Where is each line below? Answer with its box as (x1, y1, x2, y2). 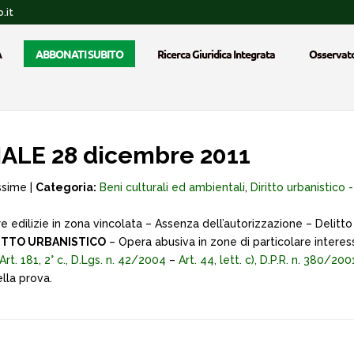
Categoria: (36, 181, 96, 194)
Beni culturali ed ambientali (100, 181, 245, 194)
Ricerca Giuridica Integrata (157, 47, 275, 61)
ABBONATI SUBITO (36, 47, 123, 61)
